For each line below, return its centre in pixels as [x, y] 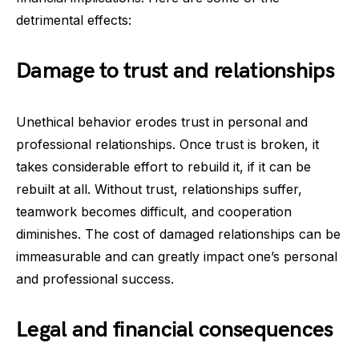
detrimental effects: [74, 20]
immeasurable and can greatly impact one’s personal [177, 256]
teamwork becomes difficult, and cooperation [154, 212]
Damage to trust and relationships [175, 71]
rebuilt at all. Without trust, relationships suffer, [159, 189]
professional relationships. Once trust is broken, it [167, 144]
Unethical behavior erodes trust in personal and [162, 122]
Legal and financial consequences [175, 330]
